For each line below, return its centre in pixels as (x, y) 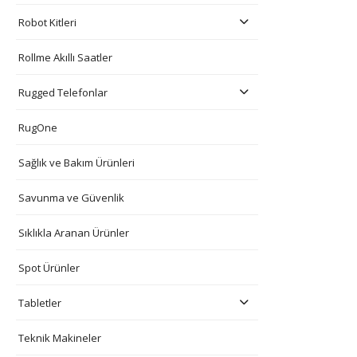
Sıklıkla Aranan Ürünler (74, 232)
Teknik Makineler (60, 337)
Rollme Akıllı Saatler (65, 57)
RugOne (38, 127)
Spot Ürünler (49, 267)
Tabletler (40, 302)
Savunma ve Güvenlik (71, 197)
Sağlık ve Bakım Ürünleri (76, 162)
